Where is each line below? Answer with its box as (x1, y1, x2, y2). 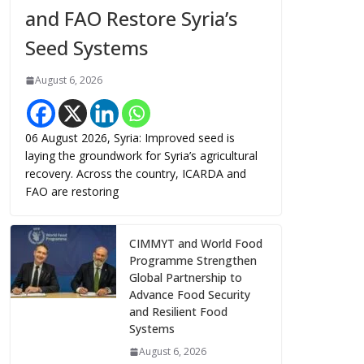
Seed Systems (25, 34, 148, 62)
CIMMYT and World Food (129, 236, 262, 252)
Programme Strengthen (129, 253, 257, 269)
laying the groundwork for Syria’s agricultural (25, 148, 258, 164)
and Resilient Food (129, 304, 227, 320)
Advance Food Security (129, 287, 250, 303)
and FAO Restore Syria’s (25, 5, 237, 32)
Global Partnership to (129, 270, 242, 286)
